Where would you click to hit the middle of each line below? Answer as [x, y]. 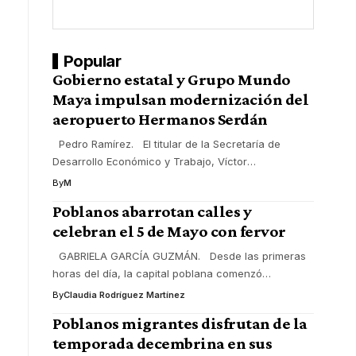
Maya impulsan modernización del [180, 99]
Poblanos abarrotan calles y [152, 211]
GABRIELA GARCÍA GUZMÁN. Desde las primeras [179, 255]
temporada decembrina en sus [162, 343]
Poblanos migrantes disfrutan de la [180, 323]
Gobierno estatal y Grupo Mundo [171, 79]
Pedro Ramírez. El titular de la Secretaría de [166, 143]
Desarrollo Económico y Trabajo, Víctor [149, 161]
